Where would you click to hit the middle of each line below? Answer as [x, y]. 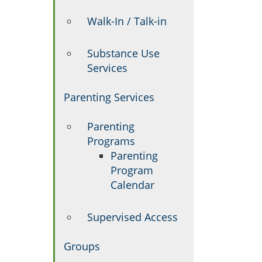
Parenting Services [109, 97]
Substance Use [123, 53]
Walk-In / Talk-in [127, 21]
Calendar [132, 185]
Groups [82, 246]
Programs [111, 141]
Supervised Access [132, 217]
